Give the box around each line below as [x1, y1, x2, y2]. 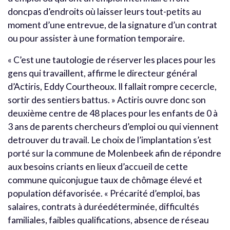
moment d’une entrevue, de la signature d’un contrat [8, 19, 217, 30]
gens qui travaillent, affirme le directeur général [8, 67, 197, 79]
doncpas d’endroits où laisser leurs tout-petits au [8, 6, 201, 17]
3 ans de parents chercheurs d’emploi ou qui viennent [8, 121, 219, 132]
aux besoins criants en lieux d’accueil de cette [8, 161, 188, 172]
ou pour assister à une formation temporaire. [8, 32, 185, 44]
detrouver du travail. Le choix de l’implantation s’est [8, 134, 212, 145]
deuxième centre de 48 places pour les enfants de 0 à [8, 107, 218, 119]
